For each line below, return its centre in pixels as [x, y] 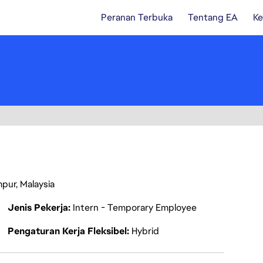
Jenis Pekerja [39, 208]
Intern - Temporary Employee [135, 208]
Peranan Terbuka [137, 17]
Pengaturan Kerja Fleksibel [68, 231]
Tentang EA [213, 17]
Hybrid [145, 231]
